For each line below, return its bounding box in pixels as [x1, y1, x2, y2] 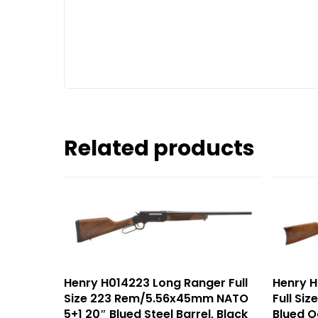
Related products [64, 133, 255, 164]
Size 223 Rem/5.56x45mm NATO [64, 290, 248, 307]
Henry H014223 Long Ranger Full [64, 275, 248, 292]
